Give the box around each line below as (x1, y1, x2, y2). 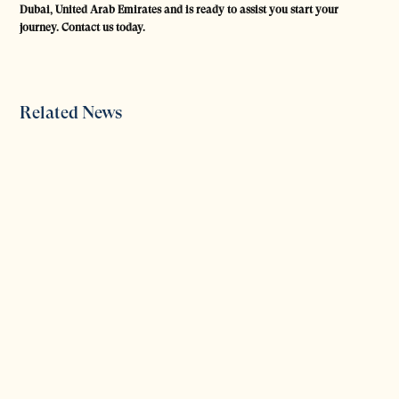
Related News (20, 102, 122, 123)
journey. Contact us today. (20, 20, 145, 34)
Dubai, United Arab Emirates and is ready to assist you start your (20, 3, 338, 16)
